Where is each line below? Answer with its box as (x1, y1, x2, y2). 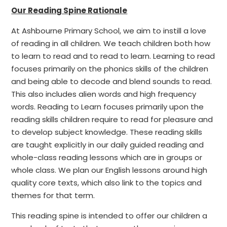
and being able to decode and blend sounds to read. (11, 76, 212, 87)
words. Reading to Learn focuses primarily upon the (11, 101, 204, 112)
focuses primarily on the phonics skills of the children (11, 63, 209, 74)
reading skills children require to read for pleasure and (11, 114, 213, 125)
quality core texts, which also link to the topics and (11, 177, 202, 188)
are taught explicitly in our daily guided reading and (11, 139, 204, 150)
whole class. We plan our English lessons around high (11, 165, 208, 176)
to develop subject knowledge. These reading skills (11, 127, 203, 138)
